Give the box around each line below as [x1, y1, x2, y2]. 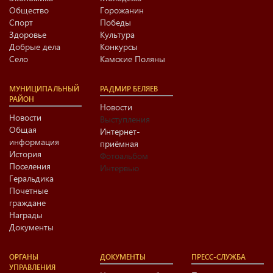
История [9, 148, 41, 160]
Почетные [9, 185, 48, 196]
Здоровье [9, 29, 46, 40]
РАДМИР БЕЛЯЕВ [100, 83, 158, 93]
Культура [100, 29, 135, 40]
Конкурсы [100, 41, 138, 52]
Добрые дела [9, 41, 60, 52]
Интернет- [100, 126, 141, 137]
